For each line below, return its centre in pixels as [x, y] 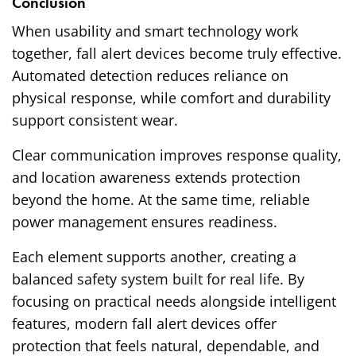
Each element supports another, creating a [155, 256]
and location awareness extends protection [157, 177]
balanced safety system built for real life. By [159, 279]
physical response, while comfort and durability [172, 97]
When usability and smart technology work [155, 31]
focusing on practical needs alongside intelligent [174, 301]
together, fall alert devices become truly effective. [177, 53]
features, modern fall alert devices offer [145, 323]
